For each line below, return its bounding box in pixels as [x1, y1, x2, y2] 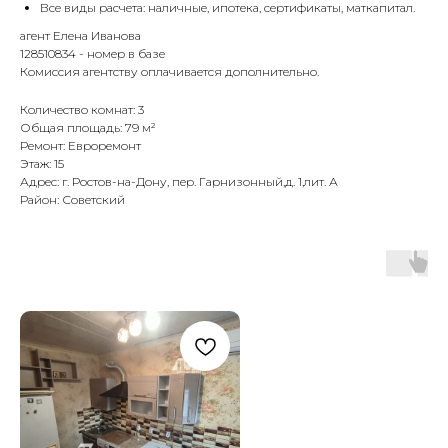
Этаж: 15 [20, 156, 64, 172]
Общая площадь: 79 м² [20, 120, 156, 136]
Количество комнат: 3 [20, 102, 144, 118]
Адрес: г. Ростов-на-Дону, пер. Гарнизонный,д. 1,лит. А [20, 174, 338, 190]
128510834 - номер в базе [20, 46, 165, 62]
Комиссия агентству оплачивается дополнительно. [20, 64, 319, 80]
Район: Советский [20, 192, 125, 208]
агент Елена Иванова [20, 28, 141, 44]
